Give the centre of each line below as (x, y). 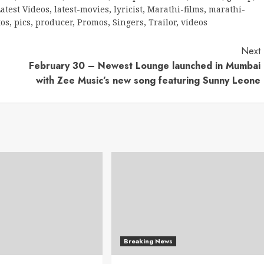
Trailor (162, 22)
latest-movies (82, 9)
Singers (128, 22)
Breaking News (148, 241)
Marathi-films (176, 9)
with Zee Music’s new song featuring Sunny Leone (148, 80)
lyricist (128, 9)
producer (54, 22)
